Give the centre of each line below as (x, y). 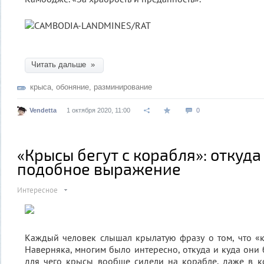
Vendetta (43, 110)
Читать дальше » (64, 65)
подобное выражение (99, 169)
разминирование (123, 87)
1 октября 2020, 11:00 (98, 110)
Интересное (37, 190)
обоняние (72, 87)
